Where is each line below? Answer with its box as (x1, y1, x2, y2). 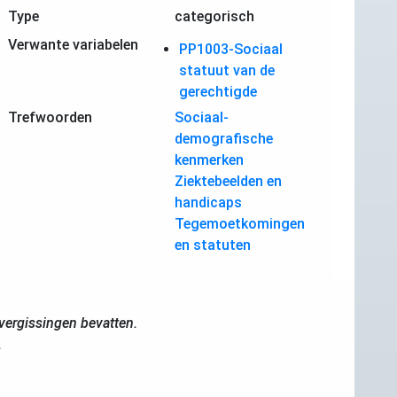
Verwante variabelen (8, 35, 138, 53)
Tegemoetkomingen (175, 214, 305, 232)
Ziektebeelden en (175, 172, 282, 190)
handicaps (175, 193, 242, 211)
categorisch (175, 7, 254, 25)
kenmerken (175, 151, 244, 168)
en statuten (175, 236, 251, 253)
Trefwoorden (8, 108, 92, 126)
